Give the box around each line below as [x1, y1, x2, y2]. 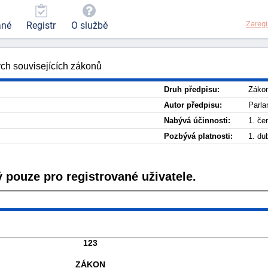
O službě [71, 20, 108, 32]
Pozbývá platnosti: [164, 132, 233, 141]
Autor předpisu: [164, 100, 222, 109]
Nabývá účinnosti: [164, 116, 230, 125]
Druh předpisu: [164, 85, 220, 94]
